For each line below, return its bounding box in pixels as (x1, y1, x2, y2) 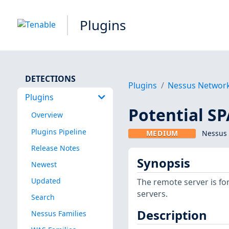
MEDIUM (146, 128, 178, 139)
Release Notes (31, 143, 80, 153)
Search (31, 192, 55, 202)
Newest (31, 159, 57, 169)
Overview (31, 110, 63, 120)
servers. (136, 188, 168, 200)
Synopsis (136, 155, 190, 172)
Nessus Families (31, 209, 86, 219)
